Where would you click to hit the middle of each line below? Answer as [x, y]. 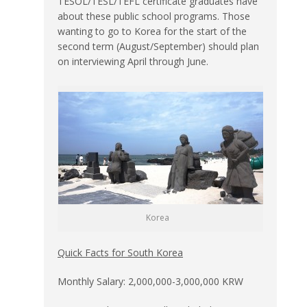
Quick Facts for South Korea [120, 252]
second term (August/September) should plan [158, 46]
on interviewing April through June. [133, 61]
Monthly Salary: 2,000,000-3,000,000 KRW [150, 281]
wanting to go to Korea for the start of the [152, 31]
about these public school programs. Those [154, 16]
